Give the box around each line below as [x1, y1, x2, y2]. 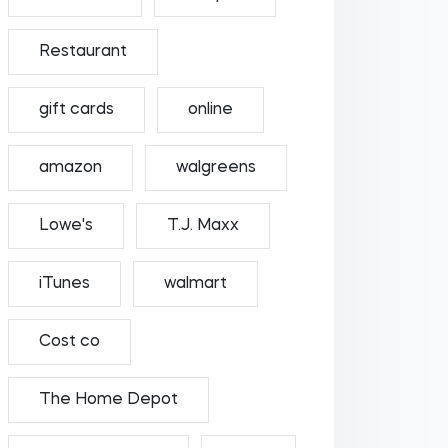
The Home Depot [38, 392, 178, 408]
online [187, 102, 233, 118]
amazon [38, 160, 102, 176]
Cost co [38, 334, 100, 350]
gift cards [38, 102, 114, 118]
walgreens [175, 160, 256, 176]
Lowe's [38, 218, 93, 234]
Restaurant [38, 44, 127, 60]
